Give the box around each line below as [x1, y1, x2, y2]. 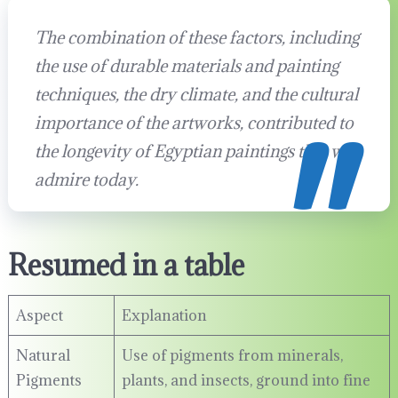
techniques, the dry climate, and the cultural [34, 84, 358, 106]
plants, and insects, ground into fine [121, 370, 370, 391]
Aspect [15, 306, 63, 326]
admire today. [34, 169, 139, 191]
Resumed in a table [7, 247, 244, 284]
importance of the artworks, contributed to [34, 112, 354, 134]
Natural [15, 346, 70, 366]
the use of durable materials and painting [34, 55, 338, 77]
